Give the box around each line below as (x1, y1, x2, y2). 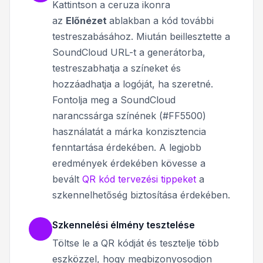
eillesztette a (176, 30, 230, 42)
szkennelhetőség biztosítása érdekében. (52, 188, 230, 201)
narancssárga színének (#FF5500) (52, 109, 206, 122)
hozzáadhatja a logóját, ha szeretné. (52, 77, 213, 90)
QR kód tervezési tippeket (82, 173, 196, 185)
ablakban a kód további (109, 14, 214, 26)
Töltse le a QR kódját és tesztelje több (52, 237, 219, 249)
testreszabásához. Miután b (52, 30, 176, 42)
